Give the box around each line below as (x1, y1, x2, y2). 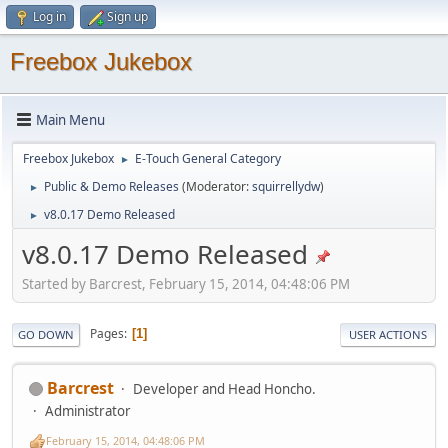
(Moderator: (182, 178, 252, 195)
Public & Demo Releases (44, 178, 179, 195)
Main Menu (36, 110, 105, 129)
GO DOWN (18, 326, 74, 342)
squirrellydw (252, 178, 320, 195)
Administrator (45, 401, 131, 420)
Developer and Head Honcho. (133, 379, 316, 398)
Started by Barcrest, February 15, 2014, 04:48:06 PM (22, 274, 350, 293)
